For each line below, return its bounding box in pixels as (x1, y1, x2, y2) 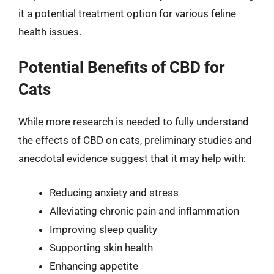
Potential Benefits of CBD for (18, 58, 225, 76)
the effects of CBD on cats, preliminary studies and (18, 134, 252, 146)
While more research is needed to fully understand (18, 116, 249, 128)
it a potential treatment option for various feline (18, 7, 236, 20)
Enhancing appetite (50, 259, 138, 272)
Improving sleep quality (50, 223, 157, 235)
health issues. (18, 25, 81, 38)
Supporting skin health (50, 241, 153, 254)
